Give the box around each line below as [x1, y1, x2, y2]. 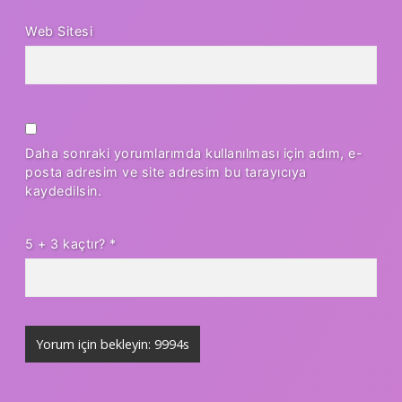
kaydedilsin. [25, 182, 101, 198]
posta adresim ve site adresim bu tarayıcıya [25, 163, 307, 179]
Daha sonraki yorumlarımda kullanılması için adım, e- [25, 144, 363, 161]
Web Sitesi [25, 22, 92, 39]
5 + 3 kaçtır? [25, 235, 109, 251]
